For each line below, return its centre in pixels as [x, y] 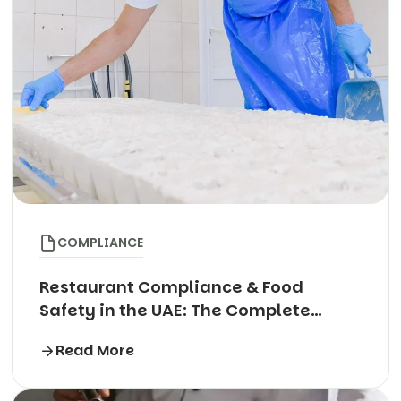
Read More [95, 351]
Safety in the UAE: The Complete [175, 311]
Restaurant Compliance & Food [171, 287]
